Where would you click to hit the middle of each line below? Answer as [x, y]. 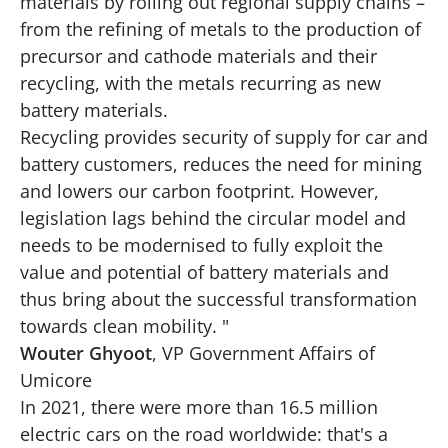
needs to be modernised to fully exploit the [201, 244]
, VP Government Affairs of [263, 352]
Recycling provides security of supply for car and [224, 136]
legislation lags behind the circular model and [213, 217]
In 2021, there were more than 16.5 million [199, 406]
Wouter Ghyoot [86, 352]
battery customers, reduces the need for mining [221, 163]
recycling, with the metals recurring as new [200, 82]
